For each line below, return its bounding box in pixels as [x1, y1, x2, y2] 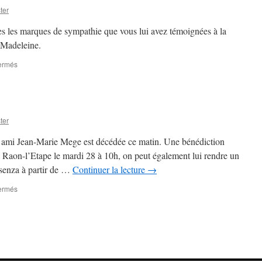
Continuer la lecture [73, 163, 147, 175]
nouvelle [17, 204, 44, 214]
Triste [17, 194, 34, 204]
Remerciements [17, 69, 67, 79]
